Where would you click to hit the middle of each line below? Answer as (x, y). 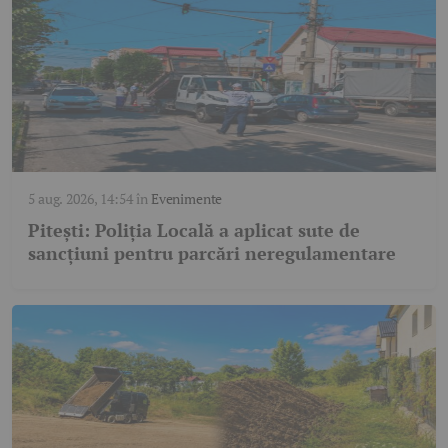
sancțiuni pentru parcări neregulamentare (212, 253)
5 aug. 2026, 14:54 (80, 199)
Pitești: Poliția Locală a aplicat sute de (194, 230)
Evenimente (186, 199)
